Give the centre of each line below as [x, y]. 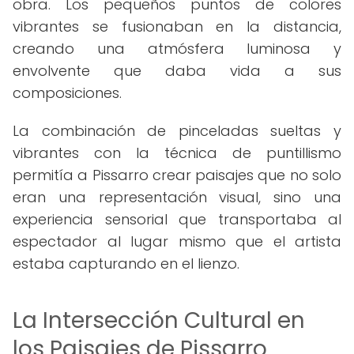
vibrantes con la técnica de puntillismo [177, 153]
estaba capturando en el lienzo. [126, 264]
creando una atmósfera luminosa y [177, 49]
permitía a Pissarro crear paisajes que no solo [177, 175]
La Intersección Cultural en [159, 320]
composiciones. [67, 93]
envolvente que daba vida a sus [177, 71]
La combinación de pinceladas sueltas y [177, 131]
